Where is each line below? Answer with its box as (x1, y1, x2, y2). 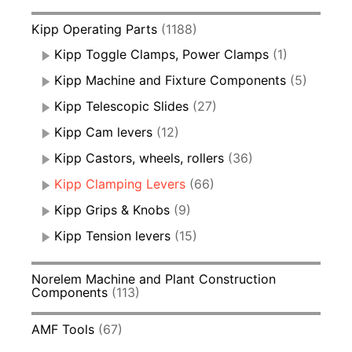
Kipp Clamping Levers (54, 175, 185, 192)
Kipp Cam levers (54, 123, 152, 140)
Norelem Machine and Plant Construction (31, 270, 276, 287)
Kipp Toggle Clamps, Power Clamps (54, 46, 269, 62)
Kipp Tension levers (54, 227, 170, 244)
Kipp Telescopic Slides (54, 97, 189, 114)
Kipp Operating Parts (31, 20, 157, 37)
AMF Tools (31, 321, 94, 337)
